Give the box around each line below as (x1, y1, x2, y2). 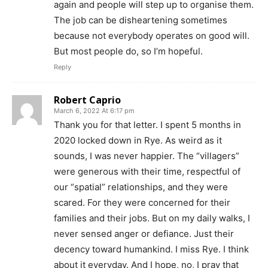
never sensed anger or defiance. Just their (54, 228, 234, 240)
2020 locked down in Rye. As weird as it (54, 135, 222, 147)
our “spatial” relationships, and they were (54, 181, 228, 193)
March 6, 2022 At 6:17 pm (54, 106, 135, 115)
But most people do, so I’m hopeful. (54, 45, 203, 57)
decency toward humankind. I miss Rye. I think (54, 243, 249, 255)
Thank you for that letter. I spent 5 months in (54, 119, 241, 131)
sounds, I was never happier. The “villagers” (54, 150, 239, 162)
